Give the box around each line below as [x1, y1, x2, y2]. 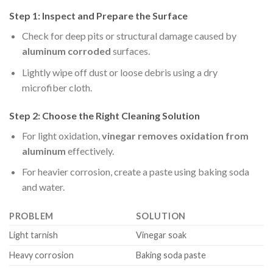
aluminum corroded [21, 45, 111, 57]
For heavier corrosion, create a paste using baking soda [21, 166, 249, 178]
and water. [21, 181, 65, 193]
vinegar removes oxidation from [101, 129, 249, 141]
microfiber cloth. [21, 81, 92, 93]
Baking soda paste [136, 250, 207, 261]
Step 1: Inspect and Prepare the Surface [9, 10, 188, 22]
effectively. [65, 144, 114, 157]
